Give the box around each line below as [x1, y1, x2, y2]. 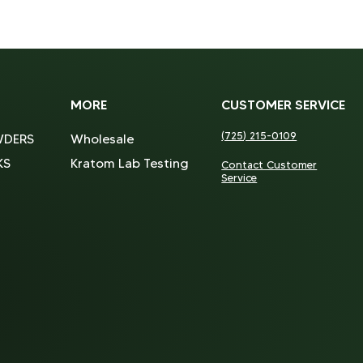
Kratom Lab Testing [70, 156, 189, 171]
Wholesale [70, 131, 134, 147]
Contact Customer [221, 158, 318, 171]
